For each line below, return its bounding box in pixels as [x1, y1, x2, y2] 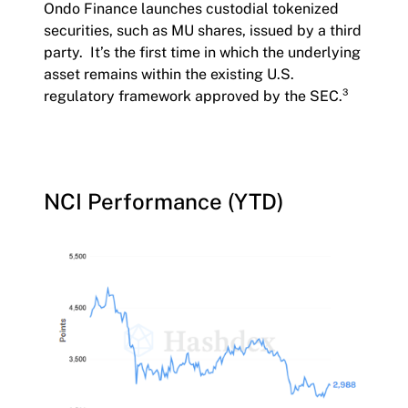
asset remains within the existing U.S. [44, 66, 294, 83]
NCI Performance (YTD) [44, 189, 284, 214]
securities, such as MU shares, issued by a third [44, 22, 362, 39]
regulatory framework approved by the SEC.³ [44, 87, 348, 105]
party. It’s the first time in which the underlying [44, 44, 361, 61]
